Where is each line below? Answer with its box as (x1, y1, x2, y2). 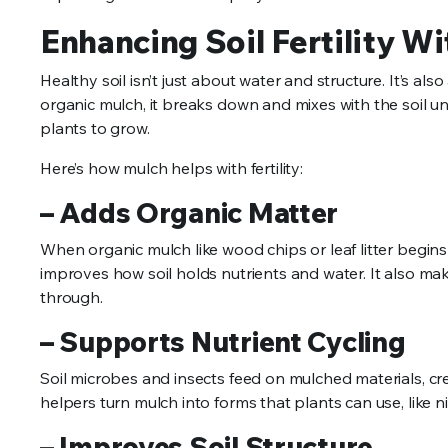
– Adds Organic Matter (40, 195, 339, 231)
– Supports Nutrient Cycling (40, 324, 406, 360)
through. (40, 287, 103, 308)
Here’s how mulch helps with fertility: (40, 158, 303, 179)
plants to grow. (40, 118, 150, 139)
